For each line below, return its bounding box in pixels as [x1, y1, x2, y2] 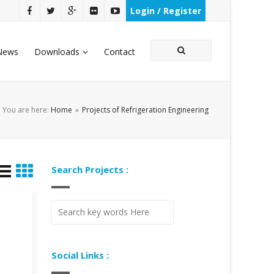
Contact [104, 46, 135, 57]
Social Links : [51, 249, 109, 261]
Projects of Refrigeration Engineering [82, 105, 209, 115]
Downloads [34, 46, 80, 57]
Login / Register [130, 5, 201, 17]
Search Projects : [51, 163, 128, 176]
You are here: [2, 105, 51, 115]
